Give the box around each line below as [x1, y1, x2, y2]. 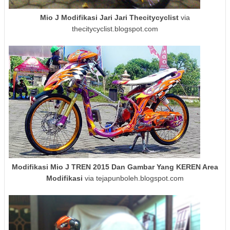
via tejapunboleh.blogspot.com [83, 174, 184, 182]
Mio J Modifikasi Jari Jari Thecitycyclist [40, 13, 179, 22]
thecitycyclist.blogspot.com [72, 25, 158, 33]
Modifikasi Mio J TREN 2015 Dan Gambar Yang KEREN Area [12, 162, 218, 171]
